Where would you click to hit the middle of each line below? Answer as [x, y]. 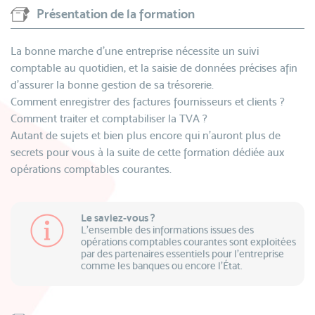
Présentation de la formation [116, 14]
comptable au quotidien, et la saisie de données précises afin [154, 68]
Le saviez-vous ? [118, 218]
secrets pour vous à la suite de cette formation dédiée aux [148, 152]
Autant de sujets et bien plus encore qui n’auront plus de [146, 135]
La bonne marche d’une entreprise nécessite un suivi [135, 51]
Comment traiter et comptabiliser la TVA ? [109, 118]
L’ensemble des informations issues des [167, 230]
